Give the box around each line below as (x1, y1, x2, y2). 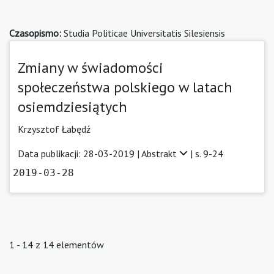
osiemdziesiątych (18, 97, 127, 116)
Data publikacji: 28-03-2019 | (18, 147, 141, 160)
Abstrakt (141, 147, 179, 160)
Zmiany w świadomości (18, 57, 163, 77)
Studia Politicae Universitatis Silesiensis (61, 26, 225, 39)
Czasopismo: (9, 26, 61, 39)
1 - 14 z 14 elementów (9, 238, 104, 251)
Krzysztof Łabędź (18, 122, 91, 135)
